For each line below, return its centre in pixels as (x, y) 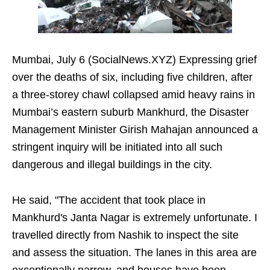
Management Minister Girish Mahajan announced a (135, 130)
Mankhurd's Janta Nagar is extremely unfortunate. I (135, 218)
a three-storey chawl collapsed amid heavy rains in (133, 95)
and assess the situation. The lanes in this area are (134, 253)
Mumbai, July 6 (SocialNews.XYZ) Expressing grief (134, 60)
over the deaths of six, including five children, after (132, 77)
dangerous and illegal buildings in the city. (112, 165)
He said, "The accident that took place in (109, 200)
